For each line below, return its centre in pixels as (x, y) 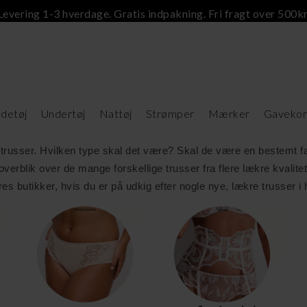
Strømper (170, 113)
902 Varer (28, 111)
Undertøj (63, 113)
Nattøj (115, 113)
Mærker (229, 113)
